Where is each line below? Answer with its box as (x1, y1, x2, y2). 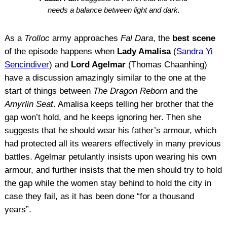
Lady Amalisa (117, 46, 171, 56)
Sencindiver (4, 59, 49, 69)
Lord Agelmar (70, 59, 126, 69)
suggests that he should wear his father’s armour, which (4, 125, 216, 135)
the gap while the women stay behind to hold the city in (4, 178, 211, 188)
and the (167, 86, 198, 96)
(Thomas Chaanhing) (125, 59, 207, 69)
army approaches (49, 33, 121, 43)
